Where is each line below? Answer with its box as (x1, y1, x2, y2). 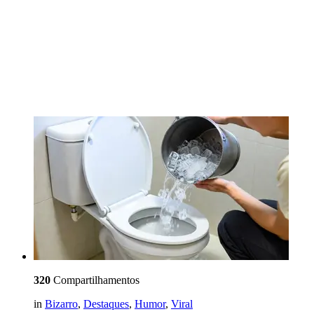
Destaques (83, 298, 129, 310)
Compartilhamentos (50, 274, 139, 287)
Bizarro (45, 298, 78, 310)
